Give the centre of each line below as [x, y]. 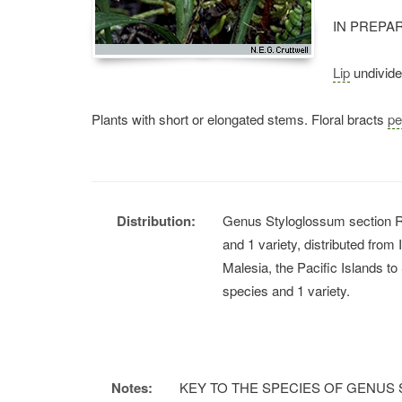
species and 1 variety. [287, 290]
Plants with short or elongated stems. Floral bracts [240, 119]
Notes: [131, 388]
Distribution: [157, 221]
